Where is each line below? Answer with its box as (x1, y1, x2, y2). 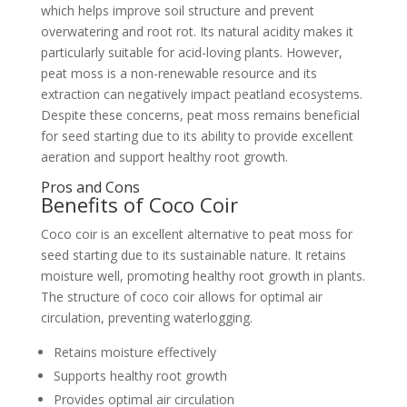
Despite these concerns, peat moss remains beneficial (40, 106, 360, 124)
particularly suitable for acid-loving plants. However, (40, 44, 342, 61)
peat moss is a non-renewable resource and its (40, 65, 317, 82)
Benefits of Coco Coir (40, 191, 238, 218)
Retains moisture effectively (53, 343, 216, 361)
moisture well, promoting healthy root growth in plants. (40, 267, 365, 284)
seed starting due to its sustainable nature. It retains (40, 246, 346, 263)
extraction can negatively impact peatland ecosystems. (40, 85, 362, 103)
